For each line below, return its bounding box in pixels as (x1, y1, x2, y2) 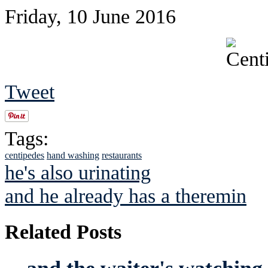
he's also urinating (5, 160, 151, 184)
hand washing (47, 150, 99, 160)
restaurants (102, 150, 142, 160)
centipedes (5, 150, 44, 160)
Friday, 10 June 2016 (5, 4, 176, 28)
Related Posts (5, 220, 121, 243)
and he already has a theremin (5, 184, 246, 207)
